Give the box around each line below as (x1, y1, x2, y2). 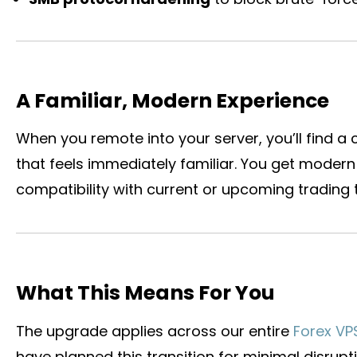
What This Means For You (16, 279, 275, 308)
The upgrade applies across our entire (16, 320, 293, 341)
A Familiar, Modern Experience (16, 86, 329, 115)
